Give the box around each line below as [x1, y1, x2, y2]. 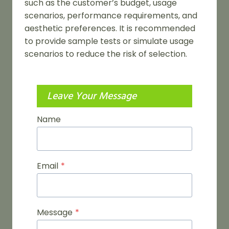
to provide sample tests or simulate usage [25, 35, 194, 47]
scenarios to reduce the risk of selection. [25, 48, 187, 60]
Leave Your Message [47, 87, 136, 104]
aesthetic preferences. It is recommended [25, 22, 195, 34]
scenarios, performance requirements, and [25, 9, 197, 21]
